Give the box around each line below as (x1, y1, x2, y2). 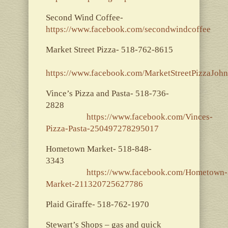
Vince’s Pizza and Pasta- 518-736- (45, 88, 169, 98)
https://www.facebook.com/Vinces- (86, 111, 213, 122)
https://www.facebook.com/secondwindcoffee (45, 24, 211, 34)
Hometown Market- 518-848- (45, 144, 152, 154)
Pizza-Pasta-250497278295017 (45, 123, 159, 133)
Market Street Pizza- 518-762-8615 (45, 44, 173, 54)
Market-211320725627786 (45, 179, 143, 189)
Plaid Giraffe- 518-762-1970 (45, 199, 149, 209)
